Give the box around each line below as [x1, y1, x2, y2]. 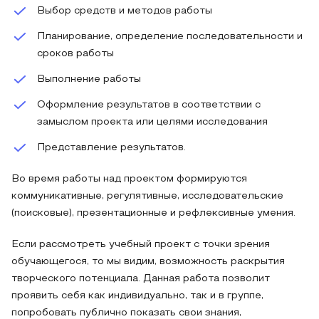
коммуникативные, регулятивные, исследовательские [11, 192, 283, 201]
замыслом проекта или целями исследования [37, 117, 268, 127]
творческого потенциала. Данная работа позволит [11, 274, 270, 283]
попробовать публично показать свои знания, [11, 308, 241, 318]
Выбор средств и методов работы [37, 6, 212, 16]
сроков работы [37, 49, 114, 58]
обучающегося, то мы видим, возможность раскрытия [11, 257, 285, 266]
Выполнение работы [37, 75, 141, 84]
